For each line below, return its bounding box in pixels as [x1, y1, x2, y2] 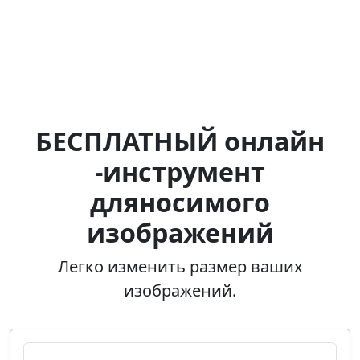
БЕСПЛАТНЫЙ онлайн [35, 124, 325, 158]
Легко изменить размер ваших [57, 256, 303, 277]
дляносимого [90, 185, 270, 219]
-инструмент [95, 154, 265, 189]
